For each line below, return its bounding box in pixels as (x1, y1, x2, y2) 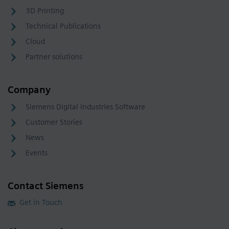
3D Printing (26, 6, 64, 15)
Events (26, 148, 48, 157)
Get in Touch (19, 198, 62, 207)
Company (8, 84, 51, 96)
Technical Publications (26, 21, 101, 31)
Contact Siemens (8, 180, 84, 192)
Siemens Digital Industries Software (26, 102, 145, 111)
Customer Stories (26, 118, 82, 127)
